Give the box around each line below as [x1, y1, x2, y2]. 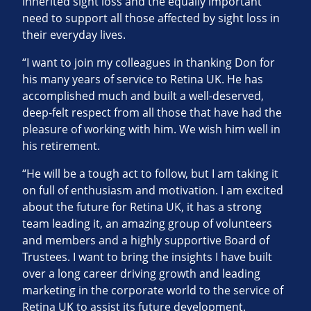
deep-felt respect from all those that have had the [22, 105, 282, 121]
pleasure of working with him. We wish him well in [22, 121, 280, 137]
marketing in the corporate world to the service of [22, 283, 283, 299]
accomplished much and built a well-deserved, [22, 88, 264, 104]
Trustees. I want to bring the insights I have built [22, 249, 272, 265]
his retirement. [22, 138, 100, 154]
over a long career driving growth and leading [22, 266, 260, 282]
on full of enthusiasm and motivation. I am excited [22, 183, 283, 199]
